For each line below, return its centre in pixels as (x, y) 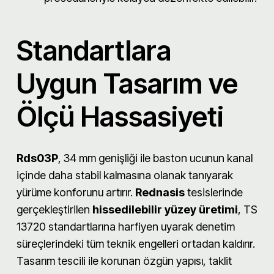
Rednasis (160, 192)
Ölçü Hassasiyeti (120, 116)
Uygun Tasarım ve (127, 83)
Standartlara (94, 50)
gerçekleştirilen (54, 209)
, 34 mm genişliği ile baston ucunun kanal (155, 158)
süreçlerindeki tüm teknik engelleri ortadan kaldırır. (136, 243)
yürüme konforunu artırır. (76, 192)
